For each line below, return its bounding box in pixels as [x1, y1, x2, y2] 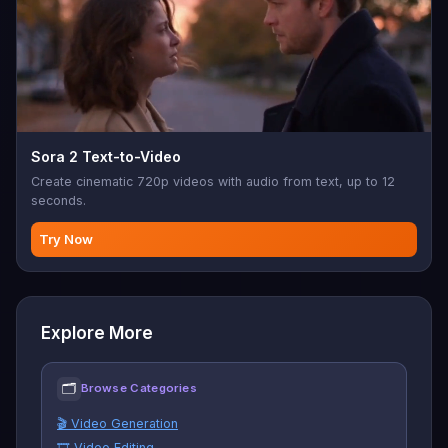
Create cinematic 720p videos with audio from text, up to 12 [31, 173, 395, 189]
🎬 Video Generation [57, 415, 178, 431]
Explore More [41, 322, 153, 343]
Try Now [39, 230, 93, 247]
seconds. [31, 192, 86, 208]
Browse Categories [81, 381, 197, 396]
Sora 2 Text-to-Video [31, 147, 181, 165]
